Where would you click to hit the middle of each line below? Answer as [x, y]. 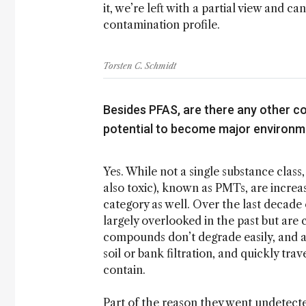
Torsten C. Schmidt [140, 66]
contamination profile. [162, 25]
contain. [124, 270]
